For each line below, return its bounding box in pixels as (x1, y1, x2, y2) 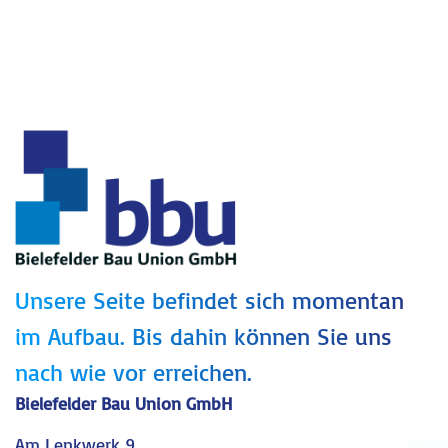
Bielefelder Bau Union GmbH (15, 391, 232, 414)
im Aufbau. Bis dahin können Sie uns (15, 320, 392, 351)
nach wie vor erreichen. (15, 356, 252, 387)
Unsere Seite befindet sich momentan (15, 284, 404, 315)
